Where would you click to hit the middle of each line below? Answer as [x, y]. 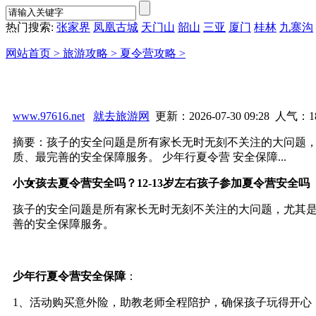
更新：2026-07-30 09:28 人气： [229, 116]
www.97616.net [49, 116]
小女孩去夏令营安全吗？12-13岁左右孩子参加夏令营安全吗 [161, 183]
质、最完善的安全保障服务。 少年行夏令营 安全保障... [150, 157]
